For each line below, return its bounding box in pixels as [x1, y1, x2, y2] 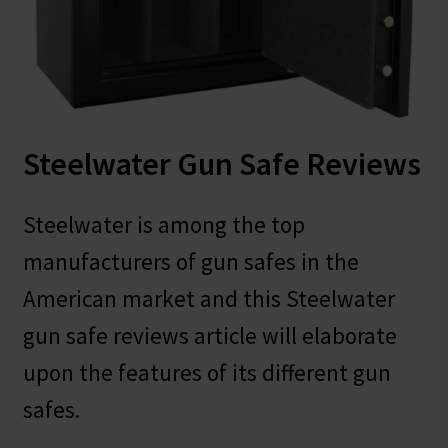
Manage [45, 74, 100, 95]
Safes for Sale [22, 21, 116, 42]
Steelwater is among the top [22, 209, 305, 239]
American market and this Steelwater [22, 283, 395, 313]
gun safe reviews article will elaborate [22, 320, 397, 350]
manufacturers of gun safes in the [22, 246, 359, 276]
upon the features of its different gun [22, 357, 391, 387]
